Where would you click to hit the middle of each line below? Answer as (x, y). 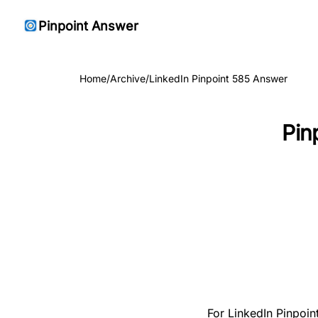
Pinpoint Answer (88, 26)
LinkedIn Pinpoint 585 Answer (218, 78)
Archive (128, 78)
